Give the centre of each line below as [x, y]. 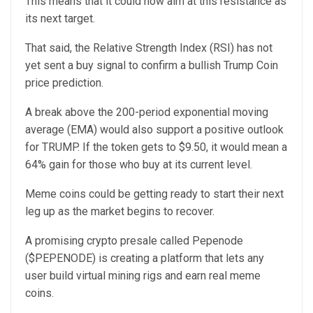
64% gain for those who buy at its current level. [139, 165]
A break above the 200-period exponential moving [147, 112]
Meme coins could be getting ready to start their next [154, 194]
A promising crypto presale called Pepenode [134, 241]
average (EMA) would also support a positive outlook [154, 130]
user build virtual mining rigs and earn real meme [143, 276]
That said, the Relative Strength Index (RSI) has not [149, 48]
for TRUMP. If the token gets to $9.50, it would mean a [156, 147]
